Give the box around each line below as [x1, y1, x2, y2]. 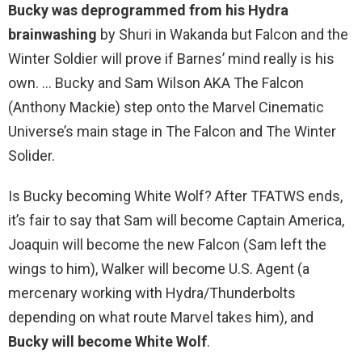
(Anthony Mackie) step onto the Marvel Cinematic [8, 99, 324, 116]
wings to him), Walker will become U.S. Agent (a [8, 260, 309, 278]
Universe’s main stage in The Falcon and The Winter [8, 123, 336, 141]
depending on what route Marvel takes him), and [8, 309, 314, 326]
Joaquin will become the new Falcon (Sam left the [8, 236, 326, 254]
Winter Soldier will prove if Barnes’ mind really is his [8, 50, 335, 68]
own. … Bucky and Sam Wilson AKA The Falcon [8, 74, 304, 92]
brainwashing [8, 26, 97, 44]
